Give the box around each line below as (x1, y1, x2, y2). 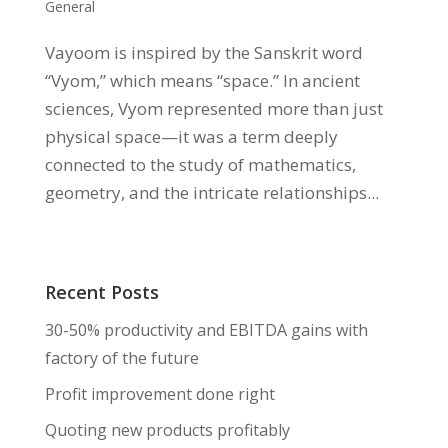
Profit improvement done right (44, 383, 275, 406)
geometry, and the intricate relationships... (44, 181, 379, 205)
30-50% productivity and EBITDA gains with (44, 319, 368, 342)
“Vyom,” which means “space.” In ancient (44, 69, 360, 93)
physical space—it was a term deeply (44, 125, 338, 149)
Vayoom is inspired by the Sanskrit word (44, 41, 363, 65)
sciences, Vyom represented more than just (44, 97, 383, 121)
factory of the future (44, 347, 199, 370)
